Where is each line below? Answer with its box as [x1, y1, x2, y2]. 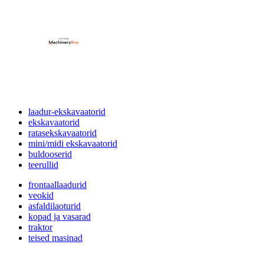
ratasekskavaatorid [28, 127, 97, 138]
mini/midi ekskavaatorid [28, 138, 117, 148]
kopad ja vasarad [28, 211, 91, 222]
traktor [28, 222, 52, 232]
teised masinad [28, 232, 82, 243]
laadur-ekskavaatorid [28, 106, 105, 117]
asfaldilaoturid [28, 200, 81, 211]
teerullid [28, 159, 58, 170]
